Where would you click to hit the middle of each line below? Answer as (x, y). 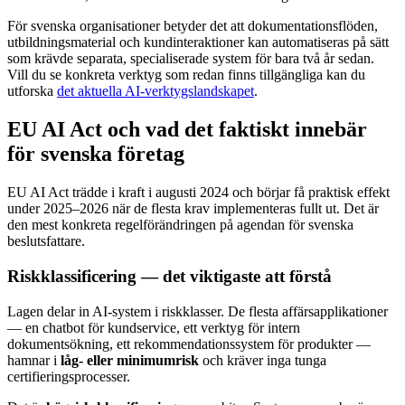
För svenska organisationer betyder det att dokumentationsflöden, (193, 26)
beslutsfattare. (46, 241)
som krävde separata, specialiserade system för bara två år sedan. (191, 59)
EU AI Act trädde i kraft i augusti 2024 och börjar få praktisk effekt (198, 193)
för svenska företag (96, 154)
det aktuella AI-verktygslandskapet (155, 91)
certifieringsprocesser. (69, 376)
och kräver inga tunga (263, 360)
